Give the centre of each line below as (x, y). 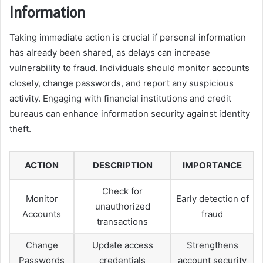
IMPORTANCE (212, 166)
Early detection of (212, 199)
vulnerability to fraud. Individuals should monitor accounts (129, 68)
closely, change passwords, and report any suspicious (122, 83)
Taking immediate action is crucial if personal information (128, 38)
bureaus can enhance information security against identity (130, 114)
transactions (122, 222)
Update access (122, 245)
